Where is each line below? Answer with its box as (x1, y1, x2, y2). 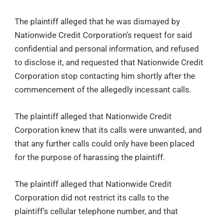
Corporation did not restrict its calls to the (15, 193, 169, 203)
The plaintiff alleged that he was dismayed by (15, 16, 180, 26)
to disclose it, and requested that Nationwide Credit (15, 57, 203, 67)
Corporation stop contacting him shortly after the (15, 71, 195, 81)
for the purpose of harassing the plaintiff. (15, 152, 165, 162)
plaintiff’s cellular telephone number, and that (15, 206, 178, 217)
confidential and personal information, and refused (15, 43, 199, 54)
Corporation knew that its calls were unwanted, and (15, 125, 202, 135)
